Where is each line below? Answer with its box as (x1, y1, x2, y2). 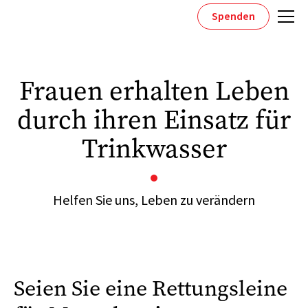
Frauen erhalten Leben (19, 74, 289, 109)
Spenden (212, 9, 255, 24)
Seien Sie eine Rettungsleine (14, 274, 287, 303)
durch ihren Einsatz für (17, 102, 291, 137)
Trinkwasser (81, 131, 227, 166)
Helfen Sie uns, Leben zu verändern (53, 191, 255, 210)
